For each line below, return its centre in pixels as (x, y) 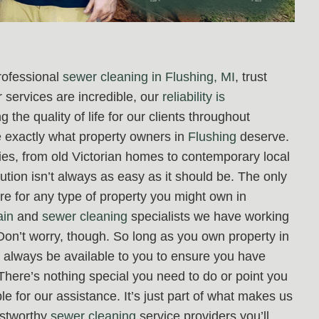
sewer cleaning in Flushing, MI (149, 77)
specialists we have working (208, 216)
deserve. (263, 136)
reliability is (194, 96)
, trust (251, 77)
